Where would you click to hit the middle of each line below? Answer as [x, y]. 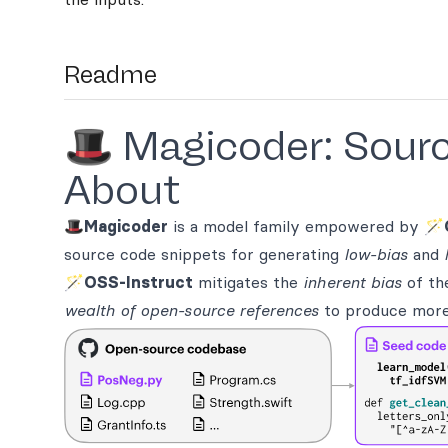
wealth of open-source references [191, 310]
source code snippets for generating [204, 254]
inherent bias [352, 282]
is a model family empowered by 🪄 [306, 226]
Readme [110, 74]
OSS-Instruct [138, 282]
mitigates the [248, 282]
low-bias [376, 254]
